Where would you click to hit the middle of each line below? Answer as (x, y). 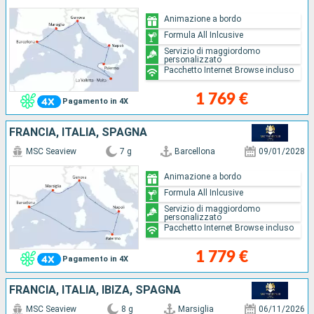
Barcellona (195, 151)
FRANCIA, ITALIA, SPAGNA (78, 132)
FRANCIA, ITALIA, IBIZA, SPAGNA (95, 289)
